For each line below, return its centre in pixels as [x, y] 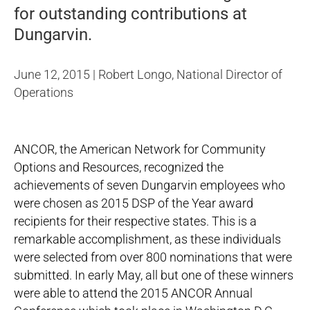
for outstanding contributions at [130, 14]
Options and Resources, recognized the [119, 167]
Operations [44, 92]
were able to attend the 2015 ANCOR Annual [133, 293]
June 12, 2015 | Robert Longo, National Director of [148, 74]
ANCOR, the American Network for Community [140, 149]
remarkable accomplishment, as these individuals [147, 239]
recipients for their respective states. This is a [135, 221]
